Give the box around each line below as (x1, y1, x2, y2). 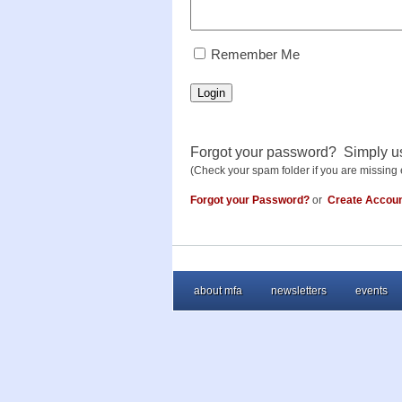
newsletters (271, 284, 327, 298)
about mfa (194, 284, 242, 298)
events (355, 284, 388, 298)
